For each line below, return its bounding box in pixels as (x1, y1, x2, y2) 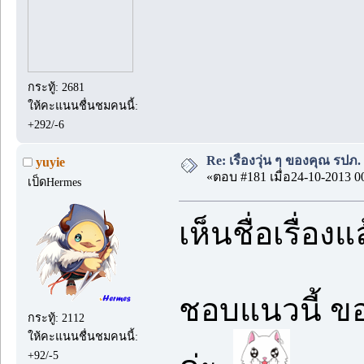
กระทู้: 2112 (28, 311, 85, 325)
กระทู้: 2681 (28, 80, 85, 94)
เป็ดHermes (28, 175, 82, 188)
